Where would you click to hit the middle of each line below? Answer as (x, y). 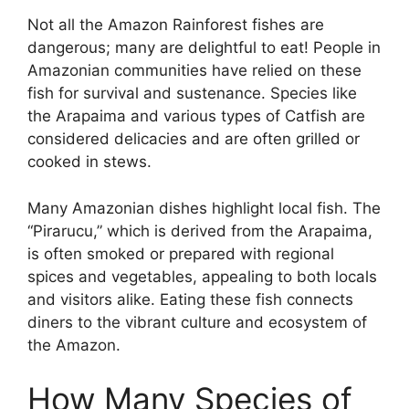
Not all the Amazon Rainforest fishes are (176, 25)
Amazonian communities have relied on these (194, 71)
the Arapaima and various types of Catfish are (196, 116)
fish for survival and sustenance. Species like (192, 94)
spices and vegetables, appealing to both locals (202, 276)
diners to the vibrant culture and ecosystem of (197, 322)
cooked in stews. (89, 162)
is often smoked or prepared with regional (181, 253)
